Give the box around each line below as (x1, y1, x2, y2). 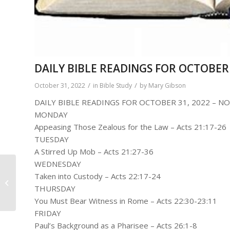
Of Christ (18, 188, 45, 198)
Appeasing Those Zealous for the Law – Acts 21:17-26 (34, 121, 226, 132)
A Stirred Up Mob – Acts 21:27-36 (34, 146, 154, 157)
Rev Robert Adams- (18, 166, 78, 176)
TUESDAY (34, 133, 69, 144)
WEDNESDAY (34, 158, 81, 169)
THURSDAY (34, 183, 75, 194)
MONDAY (34, 109, 68, 120)
